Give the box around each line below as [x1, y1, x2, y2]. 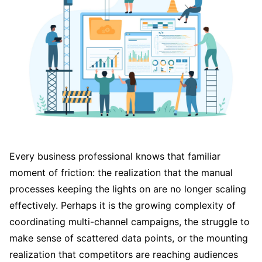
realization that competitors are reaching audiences [9, 248, 238, 260]
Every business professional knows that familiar [9, 150, 220, 162]
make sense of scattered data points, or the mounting [9, 232, 248, 244]
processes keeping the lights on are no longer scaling [9, 182, 246, 195]
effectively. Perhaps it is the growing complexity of [9, 199, 236, 211]
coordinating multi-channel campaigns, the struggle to [9, 215, 250, 227]
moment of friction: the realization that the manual [9, 166, 233, 178]
